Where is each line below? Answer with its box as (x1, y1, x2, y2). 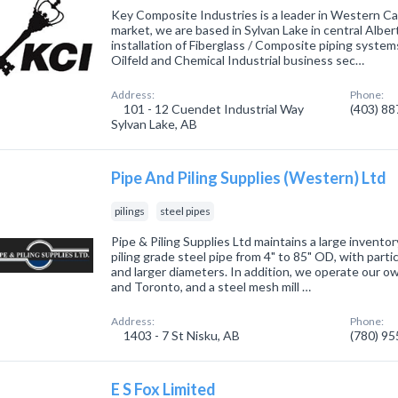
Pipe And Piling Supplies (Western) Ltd (111, 168, 387, 187)
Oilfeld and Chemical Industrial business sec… (111, 52, 365, 68)
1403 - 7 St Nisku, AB (121, 328, 241, 343)
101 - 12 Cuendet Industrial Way (121, 101, 305, 116)
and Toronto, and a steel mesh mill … (111, 279, 312, 294)
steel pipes (160, 204, 211, 218)
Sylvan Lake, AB (111, 116, 198, 131)
